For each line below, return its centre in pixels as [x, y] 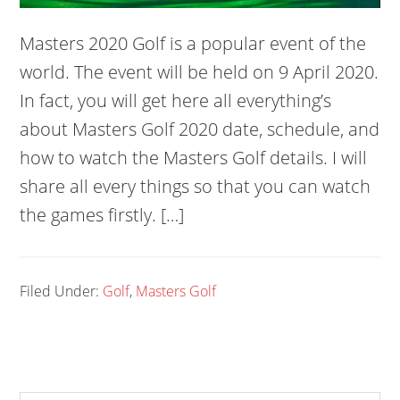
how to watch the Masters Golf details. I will [194, 157]
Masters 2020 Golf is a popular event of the [193, 43]
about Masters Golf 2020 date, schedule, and [200, 129]
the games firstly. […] [102, 214]
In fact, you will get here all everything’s [176, 100]
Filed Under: [62, 291]
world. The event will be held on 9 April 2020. [200, 71]
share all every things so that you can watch [196, 186]
